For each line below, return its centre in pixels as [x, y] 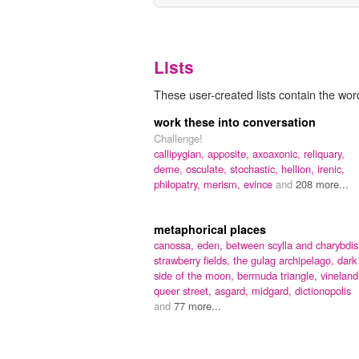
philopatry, [179, 184]
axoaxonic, [278, 153]
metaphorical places [210, 229]
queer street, [184, 290]
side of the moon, [196, 275]
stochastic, [256, 168]
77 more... [198, 305]
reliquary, [324, 153]
